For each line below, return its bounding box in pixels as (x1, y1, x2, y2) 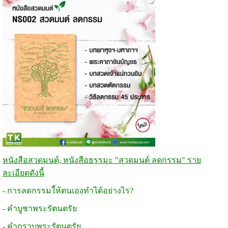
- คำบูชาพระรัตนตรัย (2, 204, 77, 213)
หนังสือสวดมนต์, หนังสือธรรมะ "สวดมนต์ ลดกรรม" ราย (2, 155, 201, 164)
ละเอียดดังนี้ (2, 168, 44, 177)
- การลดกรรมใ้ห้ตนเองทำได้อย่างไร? (2, 186, 133, 195)
